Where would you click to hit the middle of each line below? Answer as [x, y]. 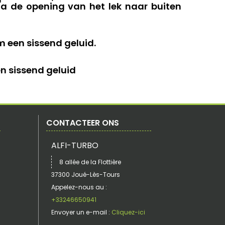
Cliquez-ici [128, 212]
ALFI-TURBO [75, 145]
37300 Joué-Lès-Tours [86, 175]
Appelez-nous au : [79, 187]
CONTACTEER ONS [83, 123]
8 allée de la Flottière [90, 162]
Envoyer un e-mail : [81, 212]
